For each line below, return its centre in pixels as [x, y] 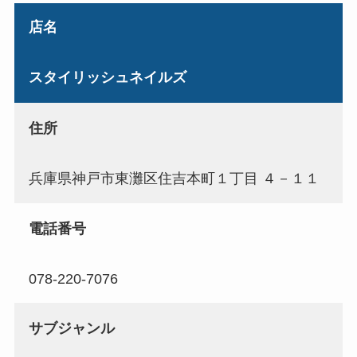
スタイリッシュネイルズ [107, 78]
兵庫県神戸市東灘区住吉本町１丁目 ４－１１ [174, 178]
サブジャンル [71, 329]
